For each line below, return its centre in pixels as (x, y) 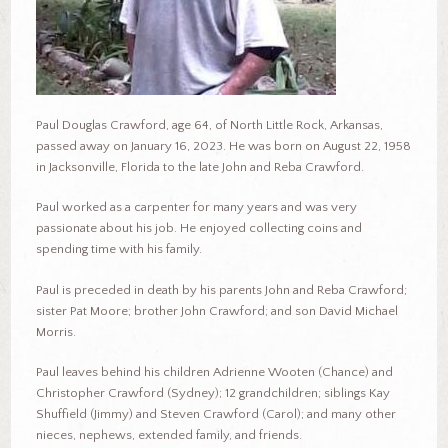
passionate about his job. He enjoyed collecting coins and (198, 228)
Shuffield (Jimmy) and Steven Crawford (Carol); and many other (215, 414)
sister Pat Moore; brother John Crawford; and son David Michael (216, 310)
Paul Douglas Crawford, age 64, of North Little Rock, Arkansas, (209, 124)
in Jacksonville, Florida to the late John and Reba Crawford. (199, 166)
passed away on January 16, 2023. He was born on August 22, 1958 (223, 145)
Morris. (55, 331)
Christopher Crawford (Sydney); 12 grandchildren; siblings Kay (212, 393)
